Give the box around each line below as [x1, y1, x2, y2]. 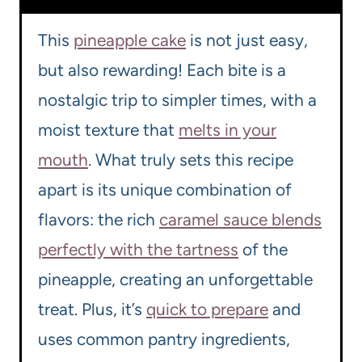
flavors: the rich [38, 209, 159, 230]
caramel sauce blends [159, 209, 322, 230]
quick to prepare [146, 299, 268, 320]
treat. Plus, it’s [38, 299, 146, 320]
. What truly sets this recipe [88, 149, 293, 170]
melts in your [179, 120, 276, 141]
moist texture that [38, 120, 179, 141]
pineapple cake [74, 30, 186, 51]
